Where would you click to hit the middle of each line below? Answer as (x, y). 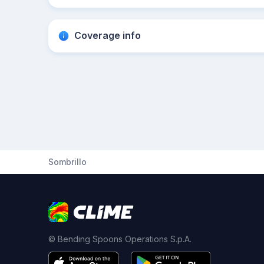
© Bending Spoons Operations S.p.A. (120, 239)
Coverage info (108, 35)
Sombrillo (67, 162)
